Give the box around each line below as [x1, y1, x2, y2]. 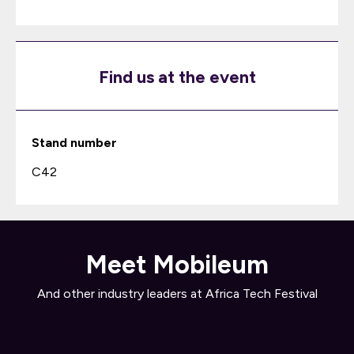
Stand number [32, 135, 117, 150]
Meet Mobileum [85, 250, 269, 280]
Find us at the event [98, 66, 256, 88]
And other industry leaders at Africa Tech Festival [36, 286, 318, 301]
